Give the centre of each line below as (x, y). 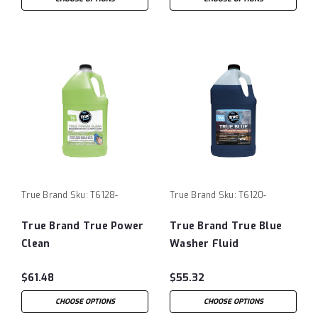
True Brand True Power (83, 226)
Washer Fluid (204, 243)
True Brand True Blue (226, 226)
